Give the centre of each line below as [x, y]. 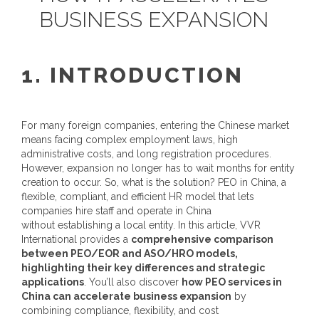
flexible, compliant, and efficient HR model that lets [138, 197]
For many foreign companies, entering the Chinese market [155, 125]
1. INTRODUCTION [132, 75]
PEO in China [247, 182]
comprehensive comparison [202, 239]
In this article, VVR [219, 225]
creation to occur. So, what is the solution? [120, 182]
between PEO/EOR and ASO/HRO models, [130, 253]
